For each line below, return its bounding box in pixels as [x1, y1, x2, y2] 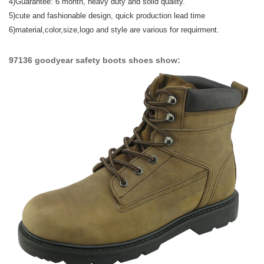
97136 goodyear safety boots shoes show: [9, 55, 180, 65]
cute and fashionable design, [15, 11, 115, 20]
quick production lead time [115, 11, 205, 20]
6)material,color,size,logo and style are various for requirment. [9, 25, 219, 34]
